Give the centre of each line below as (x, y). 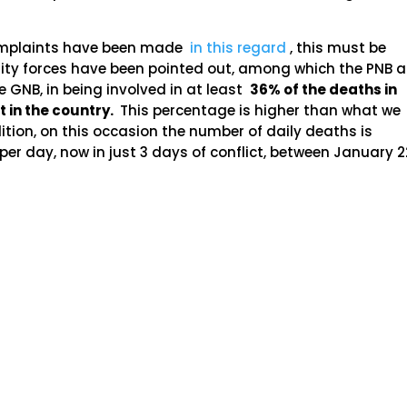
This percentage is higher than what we (259, 110)
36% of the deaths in (324, 89)
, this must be (337, 48)
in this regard (238, 48)
